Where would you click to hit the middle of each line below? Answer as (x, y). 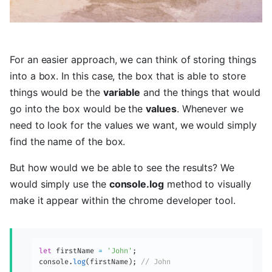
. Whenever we (210, 109)
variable (122, 92)
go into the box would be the (78, 109)
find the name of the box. (68, 141)
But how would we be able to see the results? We (122, 168)
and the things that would (200, 92)
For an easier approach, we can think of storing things (133, 59)
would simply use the (59, 184)
